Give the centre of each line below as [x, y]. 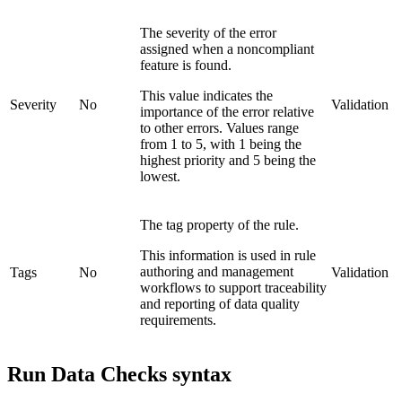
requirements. [178, 319]
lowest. [160, 176]
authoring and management [217, 271]
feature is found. [186, 65]
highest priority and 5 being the [228, 160]
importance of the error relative [227, 111]
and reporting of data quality [220, 303]
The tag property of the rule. [219, 224]
